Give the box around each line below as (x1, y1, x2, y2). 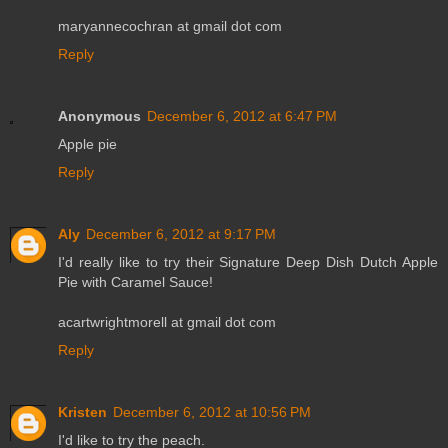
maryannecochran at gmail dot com (58, 17, 282, 34)
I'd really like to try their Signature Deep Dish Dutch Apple (58, 253, 438, 270)
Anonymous (58, 107, 141, 124)
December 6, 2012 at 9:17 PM (86, 225, 276, 242)
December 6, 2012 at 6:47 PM (147, 107, 337, 124)
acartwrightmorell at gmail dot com (58, 313, 276, 330)
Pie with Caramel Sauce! (58, 273, 213, 290)
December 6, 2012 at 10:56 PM (113, 403, 311, 420)
